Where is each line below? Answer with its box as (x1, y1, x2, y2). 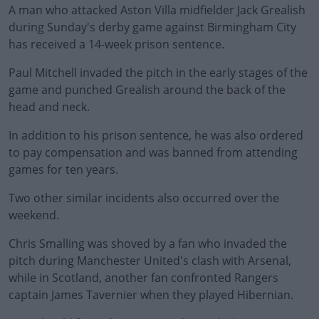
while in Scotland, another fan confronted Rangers (9, 270, 278, 286)
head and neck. (9, 99, 90, 115)
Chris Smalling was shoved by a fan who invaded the (9, 236, 287, 251)
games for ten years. (9, 162, 118, 177)
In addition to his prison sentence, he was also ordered (9, 127, 303, 143)
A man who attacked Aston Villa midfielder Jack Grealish (9, 2, 305, 18)
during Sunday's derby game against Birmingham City (9, 19, 296, 35)
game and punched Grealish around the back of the (9, 82, 286, 98)
